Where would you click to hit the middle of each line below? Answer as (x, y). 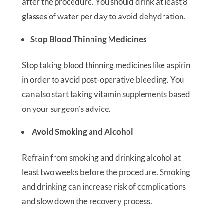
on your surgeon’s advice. (66, 109)
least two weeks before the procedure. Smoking (106, 172)
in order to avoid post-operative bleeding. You (103, 80)
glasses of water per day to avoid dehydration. (103, 16)
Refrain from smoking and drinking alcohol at (101, 157)
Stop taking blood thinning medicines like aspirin (106, 65)
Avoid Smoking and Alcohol (82, 132)
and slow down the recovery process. (87, 201)
